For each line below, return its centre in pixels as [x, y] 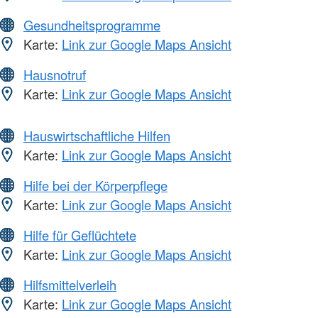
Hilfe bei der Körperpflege [95, 186]
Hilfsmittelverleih [70, 285]
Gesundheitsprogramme [92, 25]
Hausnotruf [55, 75]
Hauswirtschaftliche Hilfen [97, 136]
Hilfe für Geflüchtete [80, 235]
